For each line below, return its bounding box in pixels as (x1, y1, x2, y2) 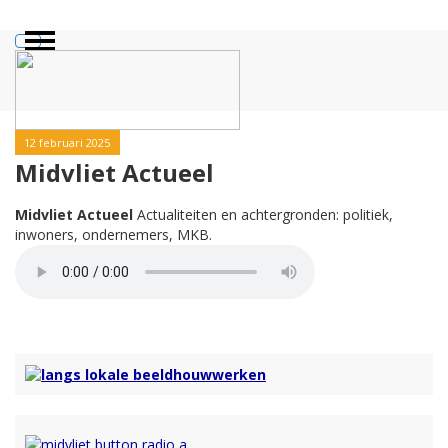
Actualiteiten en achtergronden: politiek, (133, 205, 393, 224)
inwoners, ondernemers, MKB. (15, 225, 212, 244)
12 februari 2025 (24, 135, 110, 150)
